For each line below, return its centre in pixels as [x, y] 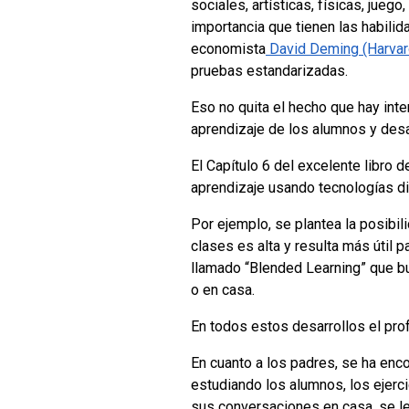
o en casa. [223, 289]
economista [228, 48]
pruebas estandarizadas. [269, 70]
